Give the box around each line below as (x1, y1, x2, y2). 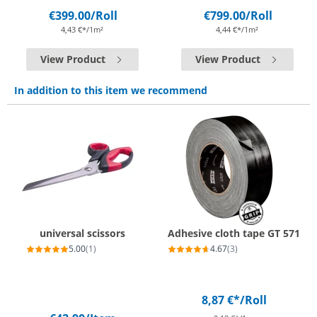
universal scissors (39, 226, 125, 240)
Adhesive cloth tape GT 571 (167, 226, 300, 240)
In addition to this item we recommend (14, 83, 207, 97)
